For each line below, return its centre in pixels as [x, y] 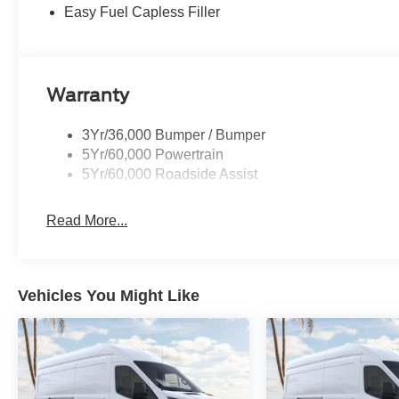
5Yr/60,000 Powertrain [153, 154]
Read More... [87, 220]
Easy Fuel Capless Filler [142, 12]
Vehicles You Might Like [109, 295]
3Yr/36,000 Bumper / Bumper [174, 134]
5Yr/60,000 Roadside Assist [170, 174]
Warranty [88, 95]
